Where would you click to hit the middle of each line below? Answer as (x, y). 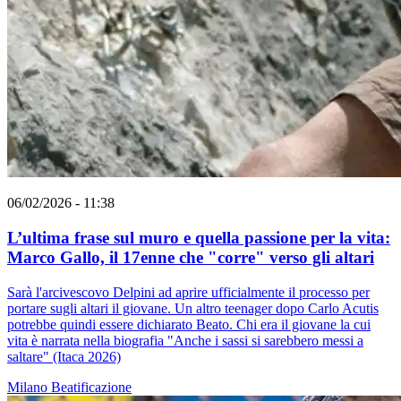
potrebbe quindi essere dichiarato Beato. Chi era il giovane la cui (189, 324)
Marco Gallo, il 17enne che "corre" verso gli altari (191, 257)
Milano (29, 387)
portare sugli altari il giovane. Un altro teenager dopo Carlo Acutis (193, 308)
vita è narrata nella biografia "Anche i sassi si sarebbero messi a (185, 340)
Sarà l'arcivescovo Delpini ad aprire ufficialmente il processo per (188, 292)
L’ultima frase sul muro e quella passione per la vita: (199, 237)
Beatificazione (91, 387)
